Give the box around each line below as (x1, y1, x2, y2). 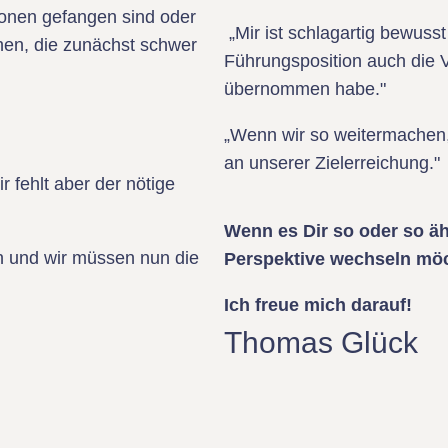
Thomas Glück (224, 326, 418, 359)
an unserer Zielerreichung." (224, 153, 440, 173)
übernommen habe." (224, 79, 386, 99)
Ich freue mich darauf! (224, 295, 412, 315)
